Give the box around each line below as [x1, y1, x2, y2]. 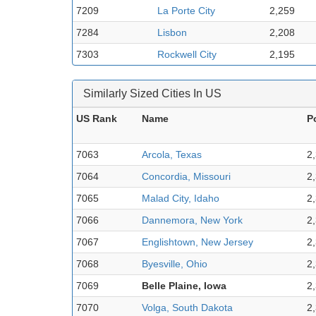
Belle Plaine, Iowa [142, 279, 226, 291]
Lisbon [157, 26, 187, 38]
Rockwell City [157, 48, 217, 60]
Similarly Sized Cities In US [83, 87, 221, 99]
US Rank [76, 112, 117, 124]
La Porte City [157, 4, 215, 16]
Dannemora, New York [142, 214, 243, 226]
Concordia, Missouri [142, 170, 231, 182]
